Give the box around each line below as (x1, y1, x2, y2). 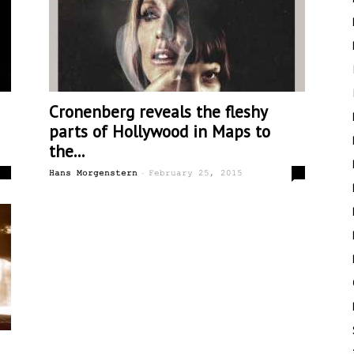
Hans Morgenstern (49, 168, 137, 178)
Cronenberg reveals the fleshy (49, 101, 267, 122)
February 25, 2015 (149, 168, 243, 178)
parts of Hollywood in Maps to (49, 121, 270, 142)
